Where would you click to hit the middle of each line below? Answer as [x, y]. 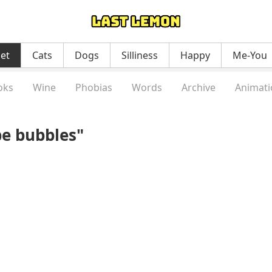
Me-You [250, 55]
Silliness [140, 55]
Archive [199, 87]
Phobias [94, 87]
